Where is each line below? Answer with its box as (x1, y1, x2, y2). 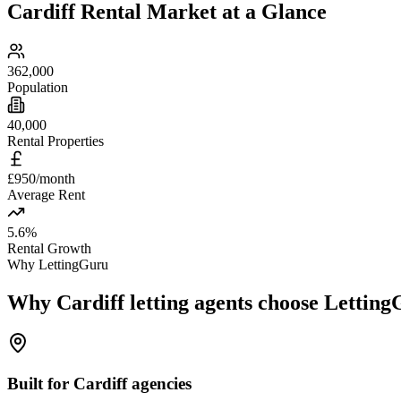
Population (7, 79, 68, 95)
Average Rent (7, 186, 85, 202)
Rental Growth (7, 240, 91, 256)
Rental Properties (7, 132, 104, 149)
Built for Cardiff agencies (7, 374, 192, 394)
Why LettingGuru (7, 256, 108, 272)
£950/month (7, 170, 75, 186)
